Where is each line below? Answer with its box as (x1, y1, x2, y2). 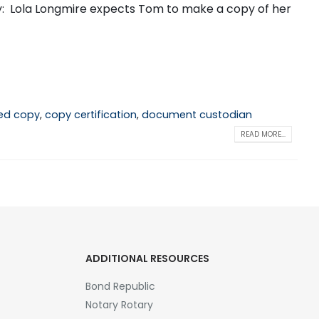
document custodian (141, 108, 252, 122)
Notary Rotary (85, 298, 153, 313)
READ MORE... (241, 128, 286, 140)
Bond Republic (85, 279, 155, 294)
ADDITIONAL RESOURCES (85, 251, 209, 266)
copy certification (44, 108, 137, 122)
